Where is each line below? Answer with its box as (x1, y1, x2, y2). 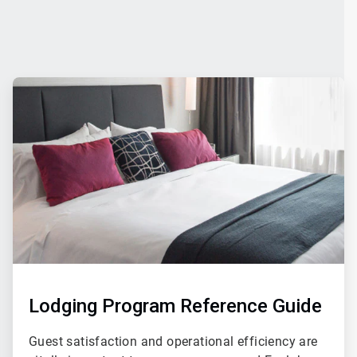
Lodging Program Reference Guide (28, 295, 322, 318)
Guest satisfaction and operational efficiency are (28, 334, 318, 350)
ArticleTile (11, 77, 60, 90)
